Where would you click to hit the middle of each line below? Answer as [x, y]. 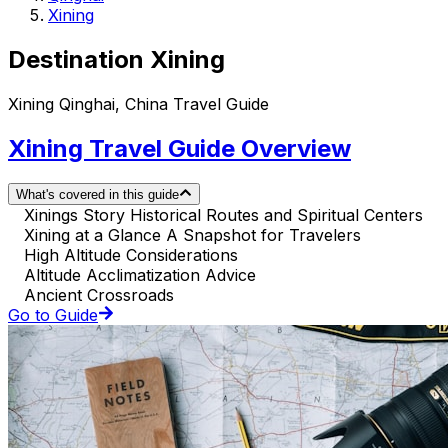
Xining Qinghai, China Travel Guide [138, 103]
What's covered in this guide [97, 194]
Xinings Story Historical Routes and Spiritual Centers [223, 214]
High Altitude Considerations [131, 254]
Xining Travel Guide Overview [179, 148]
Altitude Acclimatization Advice [140, 274]
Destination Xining [116, 59]
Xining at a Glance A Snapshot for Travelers [192, 234]
